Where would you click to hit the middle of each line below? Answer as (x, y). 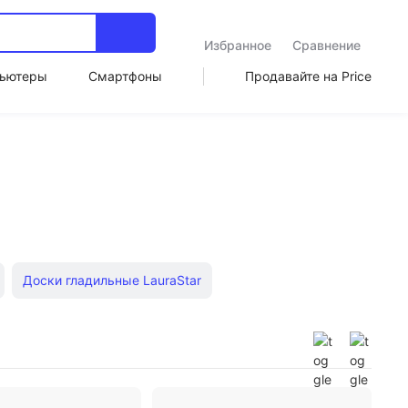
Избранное (237, 45)
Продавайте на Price (308, 76)
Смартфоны (125, 76)
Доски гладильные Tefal (114, 324)
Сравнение (327, 45)
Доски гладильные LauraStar (112, 280)
